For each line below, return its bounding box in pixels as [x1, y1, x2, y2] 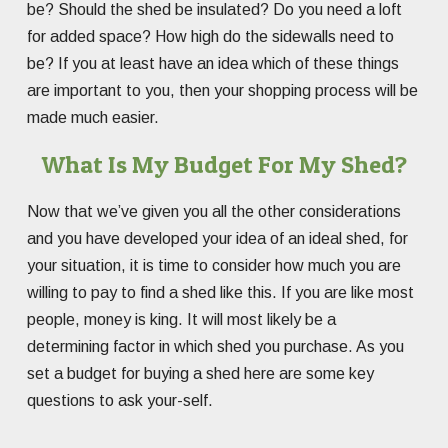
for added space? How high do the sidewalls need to [27, 28, 394, 46]
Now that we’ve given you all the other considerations [27, 203, 401, 221]
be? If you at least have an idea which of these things [27, 55, 399, 73]
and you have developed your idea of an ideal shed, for [27, 230, 408, 248]
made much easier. [27, 109, 159, 127]
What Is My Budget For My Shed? [41, 150, 407, 180]
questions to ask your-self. [27, 392, 213, 410]
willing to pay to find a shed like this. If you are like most [27, 284, 414, 302]
